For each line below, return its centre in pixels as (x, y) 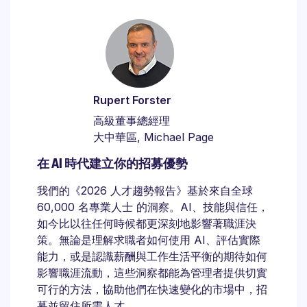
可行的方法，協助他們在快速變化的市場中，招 (152, 289)
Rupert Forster (132, 100)
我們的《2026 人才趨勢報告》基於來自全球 (145, 190)
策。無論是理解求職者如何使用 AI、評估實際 (149, 240)
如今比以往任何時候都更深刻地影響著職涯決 (147, 223)
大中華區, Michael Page (153, 137)
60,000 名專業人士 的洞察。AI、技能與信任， (153, 207)
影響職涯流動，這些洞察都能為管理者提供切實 (152, 272)
